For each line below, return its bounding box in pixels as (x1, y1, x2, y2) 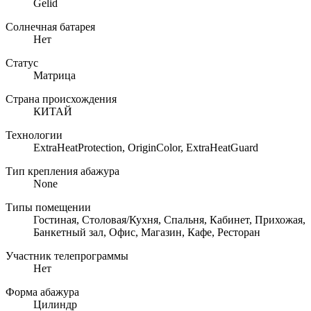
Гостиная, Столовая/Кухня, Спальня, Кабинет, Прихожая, (33, 213, 305, 226)
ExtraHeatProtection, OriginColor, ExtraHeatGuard (33, 141, 258, 153)
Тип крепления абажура (6, 165, 119, 177)
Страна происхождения (6, 92, 117, 105)
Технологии (6, 128, 62, 141)
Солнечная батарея (6, 20, 95, 33)
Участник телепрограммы (6, 249, 128, 262)
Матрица (33, 69, 76, 81)
